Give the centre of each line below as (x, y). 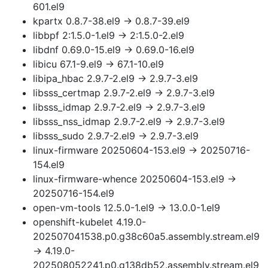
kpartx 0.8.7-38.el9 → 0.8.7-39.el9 (111, 21)
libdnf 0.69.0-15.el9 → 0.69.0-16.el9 (114, 50)
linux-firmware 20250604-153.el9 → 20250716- (141, 150)
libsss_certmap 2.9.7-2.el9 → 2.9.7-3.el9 (124, 93)
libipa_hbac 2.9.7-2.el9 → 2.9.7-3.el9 (115, 78)
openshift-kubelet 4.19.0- (89, 222)
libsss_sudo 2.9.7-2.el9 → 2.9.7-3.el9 (116, 136)
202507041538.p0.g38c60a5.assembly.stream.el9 (146, 236)
